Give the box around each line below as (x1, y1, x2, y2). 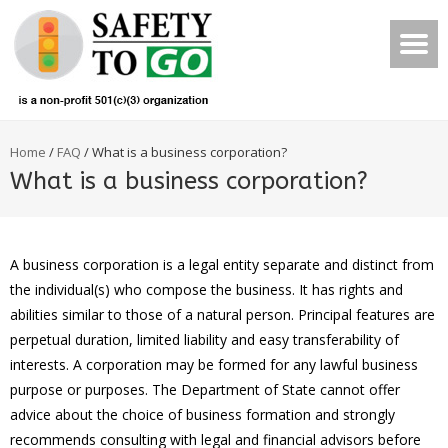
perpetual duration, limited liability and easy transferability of (10, 330, 399, 349)
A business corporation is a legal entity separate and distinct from (10, 255, 434, 274)
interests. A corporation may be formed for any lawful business (10, 355, 418, 374)
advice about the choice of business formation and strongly (10, 405, 395, 424)
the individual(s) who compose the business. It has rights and (10, 280, 403, 299)
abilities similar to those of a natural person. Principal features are (10, 305, 435, 324)
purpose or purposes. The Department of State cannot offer (10, 380, 400, 399)
